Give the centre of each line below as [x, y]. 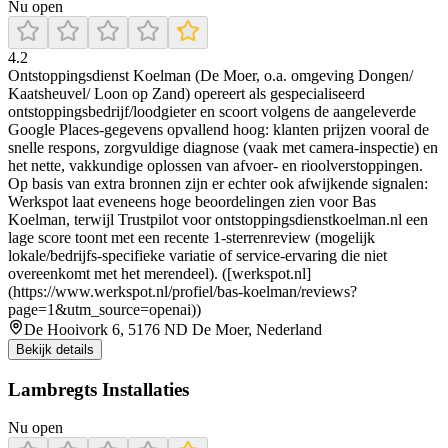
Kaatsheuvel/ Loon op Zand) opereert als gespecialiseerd [186, 93]
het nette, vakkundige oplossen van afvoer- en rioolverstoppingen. [215, 165]
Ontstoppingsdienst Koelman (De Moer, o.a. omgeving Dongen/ [210, 75]
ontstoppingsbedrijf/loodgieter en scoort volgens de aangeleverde [212, 111]
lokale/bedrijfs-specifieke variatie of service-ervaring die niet [197, 255]
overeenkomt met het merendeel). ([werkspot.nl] [159, 273]
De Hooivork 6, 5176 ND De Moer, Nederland [173, 329]
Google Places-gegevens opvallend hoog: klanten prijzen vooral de [218, 129]
